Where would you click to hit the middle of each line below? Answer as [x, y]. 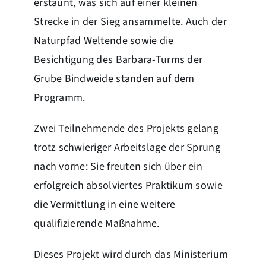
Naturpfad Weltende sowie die [104, 40]
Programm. [59, 97]
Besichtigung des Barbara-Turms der [118, 59]
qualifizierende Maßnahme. [96, 223]
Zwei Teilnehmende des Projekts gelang [126, 128]
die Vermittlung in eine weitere [104, 204]
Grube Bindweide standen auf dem [114, 78]
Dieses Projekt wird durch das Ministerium [131, 254]
